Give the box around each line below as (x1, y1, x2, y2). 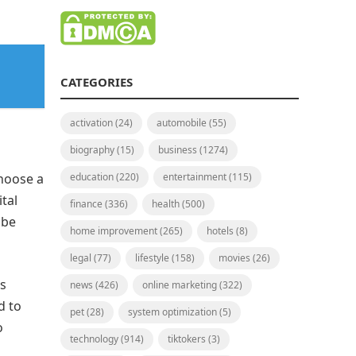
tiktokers (168, 332, 206, 346)
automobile (157, 116, 207, 130)
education (70, 170, 114, 184)
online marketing (142, 278, 217, 292)
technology (70, 332, 118, 346)
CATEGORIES (60, 74, 133, 90)
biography (70, 143, 114, 157)
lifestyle (135, 251, 169, 265)
